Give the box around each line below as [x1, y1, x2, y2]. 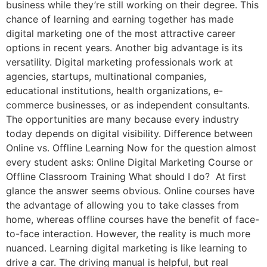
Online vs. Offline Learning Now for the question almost [6, 142, 256, 154]
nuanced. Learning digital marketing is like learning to [6, 242, 247, 254]
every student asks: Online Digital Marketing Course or [6, 156, 253, 169]
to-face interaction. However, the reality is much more [6, 228, 250, 240]
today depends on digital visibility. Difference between [6, 128, 253, 140]
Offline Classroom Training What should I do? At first [6, 170, 246, 183]
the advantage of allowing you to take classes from [6, 199, 239, 212]
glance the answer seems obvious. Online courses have [6, 185, 254, 197]
